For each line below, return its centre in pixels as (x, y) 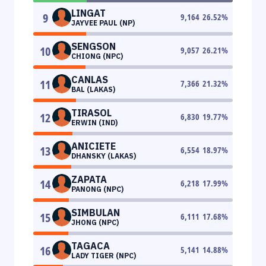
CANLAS (90, 79)
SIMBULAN (96, 212)
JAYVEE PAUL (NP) (103, 23)
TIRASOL (91, 113)
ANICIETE (94, 146)
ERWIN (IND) (94, 122)
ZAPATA (89, 179)
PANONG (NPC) (97, 189)
